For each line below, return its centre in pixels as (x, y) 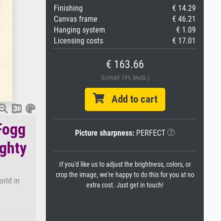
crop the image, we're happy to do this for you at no (125, 175)
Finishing (68, 8)
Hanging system (79, 30)
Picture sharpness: (104, 133)
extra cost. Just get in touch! (125, 185)
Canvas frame (76, 19)
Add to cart (130, 99)
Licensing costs (78, 41)
